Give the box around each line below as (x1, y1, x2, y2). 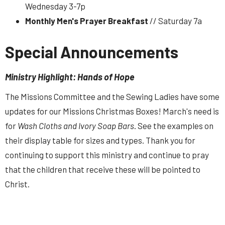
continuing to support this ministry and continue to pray (5, 150, 209, 160)
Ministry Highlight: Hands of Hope (5, 71, 135, 82)
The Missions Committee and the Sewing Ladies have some (5, 91, 219, 101)
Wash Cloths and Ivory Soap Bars (18, 121, 134, 131)
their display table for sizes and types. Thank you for (5, 135, 195, 145)
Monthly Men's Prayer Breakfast (25, 16, 150, 26)
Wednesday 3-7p (25, 1, 85, 11)
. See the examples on (134, 121, 213, 131)
